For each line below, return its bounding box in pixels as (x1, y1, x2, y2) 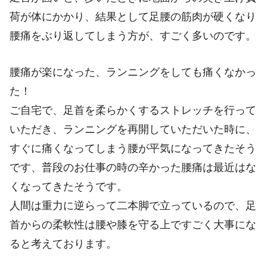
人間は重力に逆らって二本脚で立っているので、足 (10, 199, 256, 212)
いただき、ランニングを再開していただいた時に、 (10, 123, 256, 135)
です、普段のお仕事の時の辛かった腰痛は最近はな (10, 161, 256, 173)
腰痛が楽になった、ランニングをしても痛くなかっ (10, 66, 256, 78)
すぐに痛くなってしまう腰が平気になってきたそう (10, 142, 256, 154)
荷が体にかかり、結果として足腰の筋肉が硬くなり (10, 10, 256, 23)
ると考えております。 (10, 237, 117, 250)
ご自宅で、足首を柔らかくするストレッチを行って (10, 104, 256, 116)
